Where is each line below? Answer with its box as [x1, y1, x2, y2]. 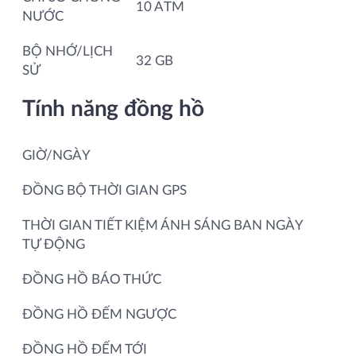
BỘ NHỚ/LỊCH [22, 44, 113, 58]
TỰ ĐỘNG [22, 237, 85, 251]
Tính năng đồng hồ [22, 97, 204, 120]
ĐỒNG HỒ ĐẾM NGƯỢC [22, 307, 176, 321]
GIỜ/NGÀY [22, 148, 91, 162]
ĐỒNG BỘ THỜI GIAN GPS [22, 183, 187, 197]
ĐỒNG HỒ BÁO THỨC [22, 272, 161, 286]
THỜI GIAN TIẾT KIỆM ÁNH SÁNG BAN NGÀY [22, 218, 303, 232]
